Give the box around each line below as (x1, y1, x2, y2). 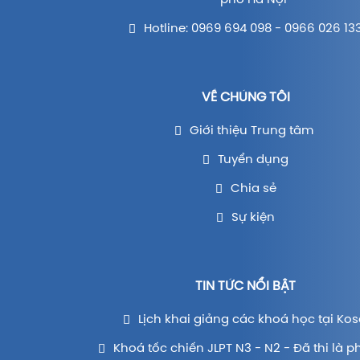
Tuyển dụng (218, 153, 289, 166)
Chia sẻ (230, 182, 276, 195)
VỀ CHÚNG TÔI (201, 91, 290, 104)
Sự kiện (231, 211, 276, 224)
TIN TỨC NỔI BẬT (195, 280, 297, 293)
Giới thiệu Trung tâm (190, 125, 317, 137)
